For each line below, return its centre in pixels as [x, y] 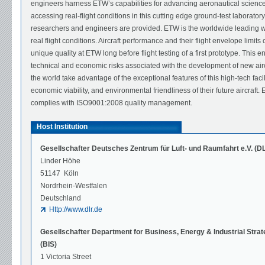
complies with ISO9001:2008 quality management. [112, 103]
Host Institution [62, 127]
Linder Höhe [60, 161]
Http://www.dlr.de [76, 210]
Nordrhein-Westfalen [74, 186]
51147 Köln [59, 174]
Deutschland [61, 198]
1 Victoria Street [66, 257]
